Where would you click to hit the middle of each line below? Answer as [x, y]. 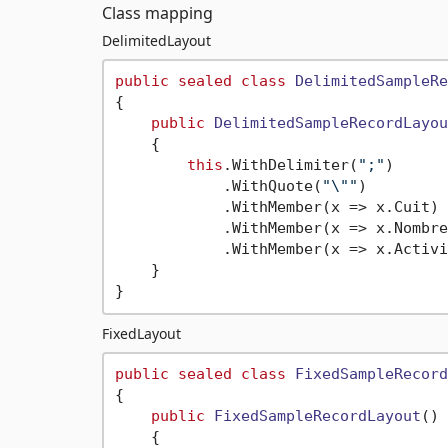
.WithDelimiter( [290, 165]
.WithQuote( [218, 186]
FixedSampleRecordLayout [317, 416]
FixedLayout [141, 333]
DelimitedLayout [156, 40]
